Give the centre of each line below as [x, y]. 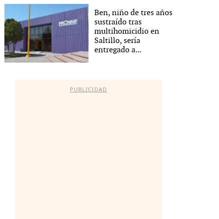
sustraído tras [118, 22]
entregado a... [118, 50]
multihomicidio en [127, 31]
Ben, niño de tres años [134, 13]
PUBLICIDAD [89, 89]
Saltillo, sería [118, 41]
